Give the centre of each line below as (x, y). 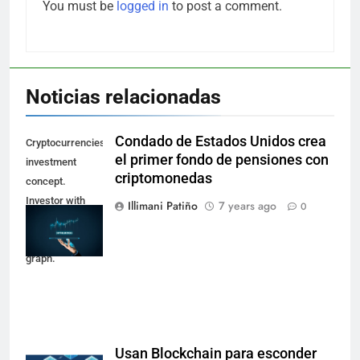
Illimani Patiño (163, 205)
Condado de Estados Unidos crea (221, 141)
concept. (46, 181)
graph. (41, 258)
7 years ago (247, 205)
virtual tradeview (63, 239)
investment (51, 162)
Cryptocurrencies (65, 142)
